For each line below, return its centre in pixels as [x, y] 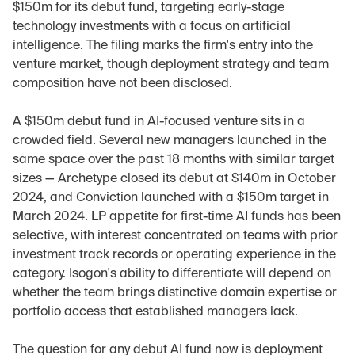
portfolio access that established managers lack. [155, 312]
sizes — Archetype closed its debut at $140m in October [174, 179]
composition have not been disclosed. [122, 84]
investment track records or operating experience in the [174, 255]
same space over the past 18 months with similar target [174, 160]
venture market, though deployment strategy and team [171, 65]
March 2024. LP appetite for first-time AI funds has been [177, 217]
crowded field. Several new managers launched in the [170, 141]
